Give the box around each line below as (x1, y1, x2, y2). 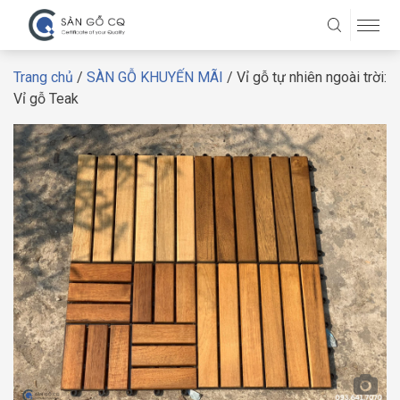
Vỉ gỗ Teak (13, 90, 79, 107)
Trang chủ (13, 69, 73, 86)
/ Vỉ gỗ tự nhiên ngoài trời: (223, 69, 387, 86)
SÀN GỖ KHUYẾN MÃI (87, 69, 223, 86)
